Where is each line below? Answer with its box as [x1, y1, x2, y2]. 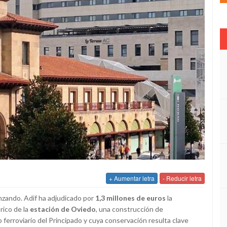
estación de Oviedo [30, 205, 96, 214]
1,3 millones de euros [95, 194, 166, 203]
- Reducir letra [163, 174, 202, 183]
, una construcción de [96, 205, 163, 214]
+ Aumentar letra [109, 174, 155, 183]
